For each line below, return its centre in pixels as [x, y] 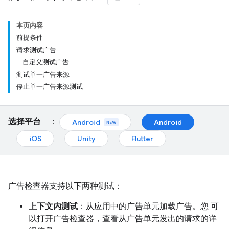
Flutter [142, 139]
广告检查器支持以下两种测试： [65, 186]
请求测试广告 [36, 50]
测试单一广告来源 [43, 74]
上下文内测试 [53, 206]
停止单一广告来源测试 [50, 87]
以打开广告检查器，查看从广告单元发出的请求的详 [123, 219]
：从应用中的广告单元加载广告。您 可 [148, 206]
